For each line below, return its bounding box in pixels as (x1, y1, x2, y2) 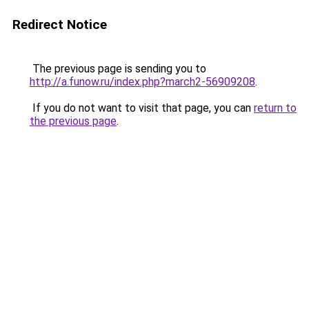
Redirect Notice (12, 17, 107, 32)
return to (254, 101, 297, 114)
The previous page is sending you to (30, 62, 206, 75)
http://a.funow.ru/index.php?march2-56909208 (30, 75, 255, 88)
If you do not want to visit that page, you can (30, 101, 254, 114)
